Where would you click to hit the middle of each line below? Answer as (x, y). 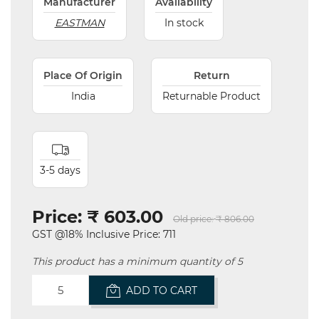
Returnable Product (211, 96)
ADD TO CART (162, 290)
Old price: (193, 219)
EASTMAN (79, 23)
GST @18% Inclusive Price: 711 (104, 235)
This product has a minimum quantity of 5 (137, 262)
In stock (184, 23)
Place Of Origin (83, 75)
